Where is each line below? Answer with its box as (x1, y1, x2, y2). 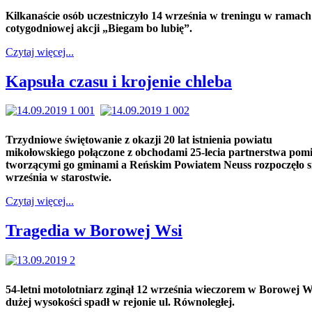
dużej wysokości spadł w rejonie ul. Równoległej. (6, 296, 235, 309)
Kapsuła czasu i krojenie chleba (6, 72, 232, 91)
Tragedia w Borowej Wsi (6, 221, 182, 240)
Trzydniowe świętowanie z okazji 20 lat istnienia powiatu (6, 134, 272, 146)
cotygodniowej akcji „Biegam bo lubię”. (6, 22, 192, 34)
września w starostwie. (6, 171, 111, 184)
